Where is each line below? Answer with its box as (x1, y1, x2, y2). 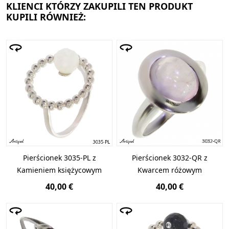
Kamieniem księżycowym (17, 165, 102, 175)
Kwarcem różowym (138, 165, 202, 175)
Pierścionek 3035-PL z (22, 153, 96, 163)
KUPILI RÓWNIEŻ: (6, 11, 86, 24)
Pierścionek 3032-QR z (132, 153, 208, 163)
